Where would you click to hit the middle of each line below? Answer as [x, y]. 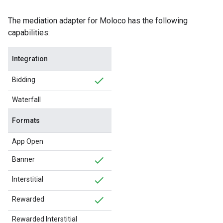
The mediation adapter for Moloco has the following [98, 21]
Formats [26, 120]
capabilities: [29, 33]
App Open [28, 141]
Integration [30, 59]
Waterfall [26, 100]
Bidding [24, 80]
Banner [23, 159]
